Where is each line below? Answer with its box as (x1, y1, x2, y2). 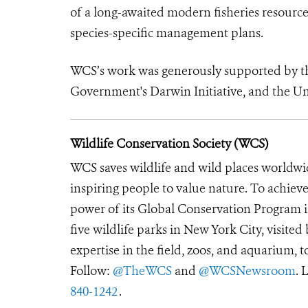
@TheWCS (113, 262, 172, 279)
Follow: (70, 262, 113, 279)
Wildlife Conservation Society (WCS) (70, 135, 268, 152)
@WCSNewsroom (199, 262, 296, 279)
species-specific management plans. (70, 24, 263, 41)
